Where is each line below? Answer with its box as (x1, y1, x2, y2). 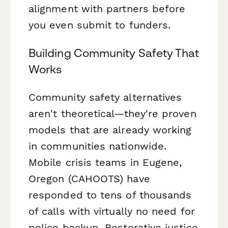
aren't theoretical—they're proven (28, 107, 196, 120)
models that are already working (28, 124, 192, 136)
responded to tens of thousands (28, 189, 192, 202)
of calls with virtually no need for (28, 205, 195, 218)
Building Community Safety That (28, 46, 199, 60)
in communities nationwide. (28, 140, 167, 153)
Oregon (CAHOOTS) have (28, 173, 150, 185)
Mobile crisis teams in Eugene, (28, 156, 182, 169)
